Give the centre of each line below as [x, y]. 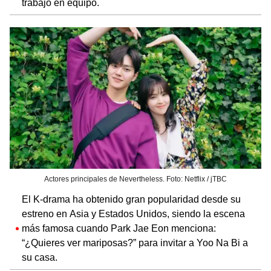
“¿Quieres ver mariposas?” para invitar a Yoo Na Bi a [135, 243]
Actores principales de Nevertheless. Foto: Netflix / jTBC [135, 179]
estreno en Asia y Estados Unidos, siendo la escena [133, 214]
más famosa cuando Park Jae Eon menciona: [119, 228]
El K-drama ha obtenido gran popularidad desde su [131, 199]
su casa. [40, 257]
